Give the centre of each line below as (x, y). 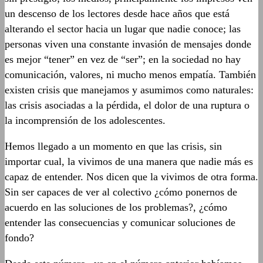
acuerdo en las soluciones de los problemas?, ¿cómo (116, 207)
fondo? (19, 237)
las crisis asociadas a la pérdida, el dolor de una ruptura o (127, 105)
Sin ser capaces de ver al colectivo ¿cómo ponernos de (121, 192)
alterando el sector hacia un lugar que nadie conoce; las (123, 28)
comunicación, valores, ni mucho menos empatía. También (130, 74)
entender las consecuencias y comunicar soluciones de (120, 222)
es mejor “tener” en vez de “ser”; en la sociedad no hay (123, 59)
